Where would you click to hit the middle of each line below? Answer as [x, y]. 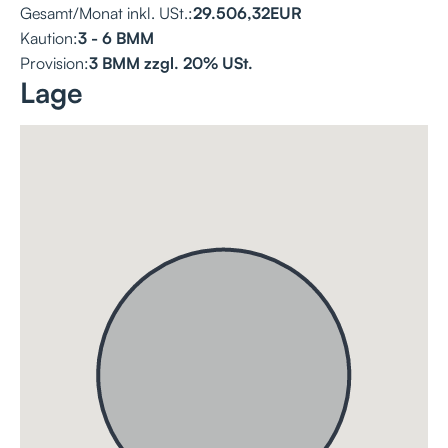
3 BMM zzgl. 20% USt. [171, 62]
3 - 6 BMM [116, 37]
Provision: [54, 62]
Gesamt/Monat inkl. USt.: [106, 12]
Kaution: [49, 37]
